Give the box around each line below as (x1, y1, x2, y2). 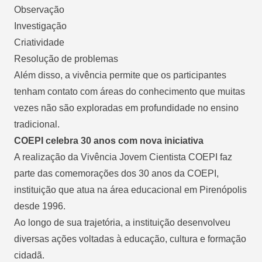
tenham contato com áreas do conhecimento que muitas (14, 86, 245, 96)
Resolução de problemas (14, 53, 118, 64)
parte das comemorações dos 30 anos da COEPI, (14, 168, 219, 178)
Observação (14, 4, 64, 15)
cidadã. (14, 250, 44, 260)
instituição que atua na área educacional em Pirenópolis (14, 184, 247, 195)
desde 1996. (14, 201, 65, 211)
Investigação (14, 20, 67, 31)
